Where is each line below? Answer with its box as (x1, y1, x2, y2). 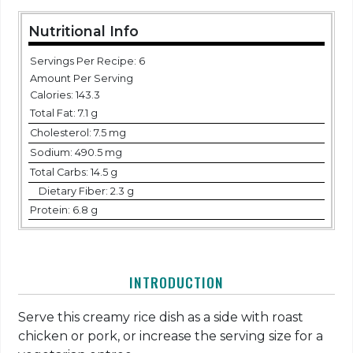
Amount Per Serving (29, 72, 133, 84)
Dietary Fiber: (39, 185, 111, 198)
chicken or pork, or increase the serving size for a (18, 329, 324, 344)
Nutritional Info (28, 22, 139, 39)
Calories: (29, 89, 76, 102)
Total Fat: (29, 106, 78, 119)
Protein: (29, 203, 72, 216)
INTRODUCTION (129, 272, 224, 293)
